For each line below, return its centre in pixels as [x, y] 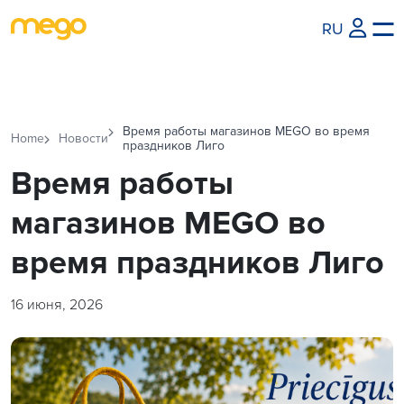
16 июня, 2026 [57, 305]
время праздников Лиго [197, 263]
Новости [83, 138]
